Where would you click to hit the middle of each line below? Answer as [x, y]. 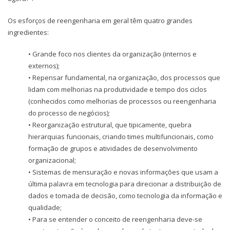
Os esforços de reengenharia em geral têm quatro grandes [100, 20]
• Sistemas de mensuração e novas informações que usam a [123, 172]
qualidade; [45, 208]
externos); [44, 66]
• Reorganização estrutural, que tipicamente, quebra [110, 125]
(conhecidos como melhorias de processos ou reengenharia [122, 101]
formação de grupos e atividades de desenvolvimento [113, 149]
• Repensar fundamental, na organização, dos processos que [124, 78]
